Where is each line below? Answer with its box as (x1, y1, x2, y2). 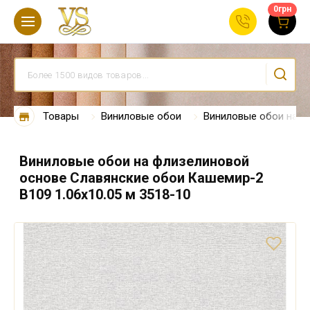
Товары (43, 110, 79, 122)
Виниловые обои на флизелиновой (19, 153, 249, 170)
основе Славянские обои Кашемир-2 (19, 170, 263, 186)
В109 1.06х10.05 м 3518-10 (19, 186, 190, 203)
